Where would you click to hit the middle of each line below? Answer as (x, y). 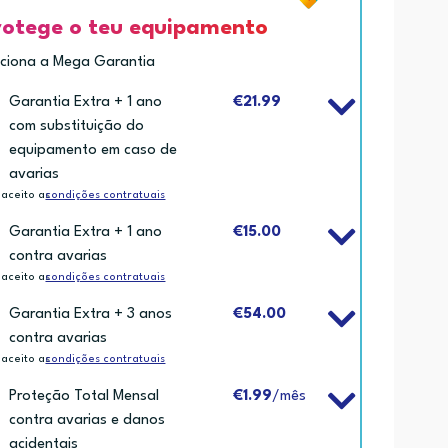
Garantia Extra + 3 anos (91, 314)
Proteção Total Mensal (84, 396)
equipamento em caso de (93, 150)
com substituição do (77, 126)
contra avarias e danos (87, 420)
